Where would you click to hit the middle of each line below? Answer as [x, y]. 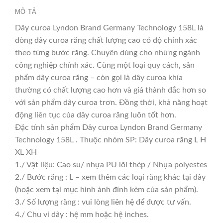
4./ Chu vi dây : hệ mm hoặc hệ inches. [82, 214]
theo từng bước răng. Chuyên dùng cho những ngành [108, 53]
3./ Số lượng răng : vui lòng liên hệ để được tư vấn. [103, 202]
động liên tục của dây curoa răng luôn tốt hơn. [96, 115]
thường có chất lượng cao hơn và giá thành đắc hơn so [111, 90]
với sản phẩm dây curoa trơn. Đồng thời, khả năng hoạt [111, 102]
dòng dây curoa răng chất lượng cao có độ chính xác [106, 40]
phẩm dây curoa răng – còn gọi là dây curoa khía [99, 77]
